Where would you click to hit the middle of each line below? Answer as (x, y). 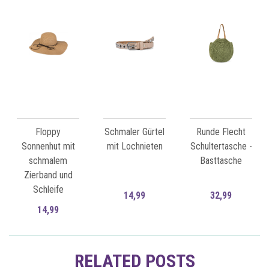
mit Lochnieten (134, 147)
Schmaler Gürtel (134, 132)
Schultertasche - (221, 147)
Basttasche (221, 161)
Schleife (48, 190)
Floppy (48, 132)
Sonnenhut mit (48, 147)
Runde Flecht (221, 132)
